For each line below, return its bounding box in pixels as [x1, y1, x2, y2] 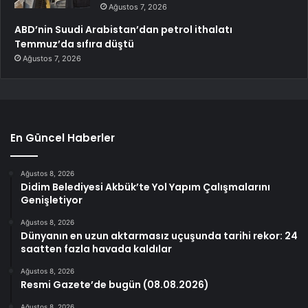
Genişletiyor [21, 193, 82, 208]
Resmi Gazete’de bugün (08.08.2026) [21, 278, 209, 292]
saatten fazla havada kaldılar [21, 242, 172, 256]
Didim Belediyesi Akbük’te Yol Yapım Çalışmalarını [21, 180, 270, 195]
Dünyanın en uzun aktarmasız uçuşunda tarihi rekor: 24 [21, 229, 298, 243]
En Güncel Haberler [10, 131, 115, 146]
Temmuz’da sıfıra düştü [14, 37, 134, 52]
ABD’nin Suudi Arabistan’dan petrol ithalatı [14, 23, 232, 37]
